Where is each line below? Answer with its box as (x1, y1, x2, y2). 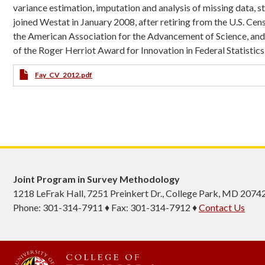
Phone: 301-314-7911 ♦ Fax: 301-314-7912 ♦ (13, 202, 199, 214)
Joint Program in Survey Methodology (13, 173, 180, 185)
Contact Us (199, 202, 245, 214)
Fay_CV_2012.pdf (35, 70, 92, 79)
